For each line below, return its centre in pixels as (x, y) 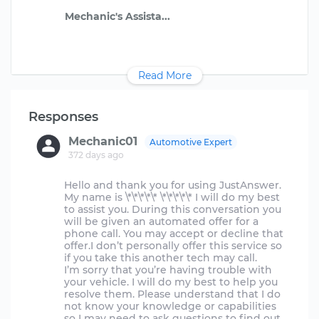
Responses (63, 117)
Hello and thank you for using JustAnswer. (173, 185)
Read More (165, 75)
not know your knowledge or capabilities (170, 306)
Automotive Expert (191, 142)
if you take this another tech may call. (161, 258)
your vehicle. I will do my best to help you (171, 282)
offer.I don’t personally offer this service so (173, 246)
